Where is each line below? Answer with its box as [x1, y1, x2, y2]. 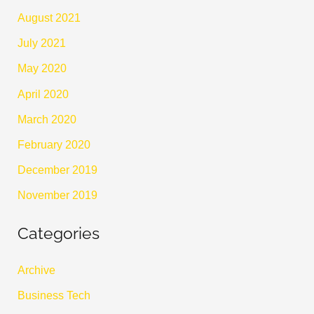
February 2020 [18, 137, 91, 151]
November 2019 [18, 188, 98, 201]
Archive [18, 264, 56, 277]
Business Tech [18, 289, 91, 302]
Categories [18, 224, 100, 243]
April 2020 [18, 87, 69, 100]
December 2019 [18, 163, 98, 176]
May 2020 [18, 62, 67, 75]
